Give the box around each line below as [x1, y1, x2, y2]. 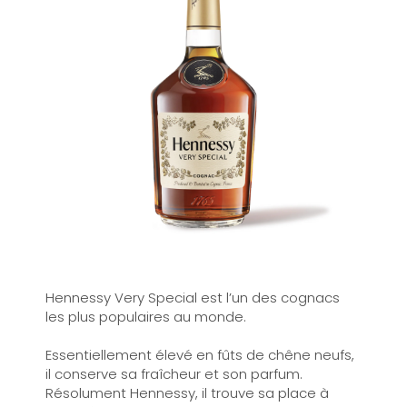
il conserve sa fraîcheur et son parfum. [45, 364, 303, 384]
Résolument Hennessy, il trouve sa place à [45, 383, 329, 403]
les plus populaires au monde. [45, 307, 246, 327]
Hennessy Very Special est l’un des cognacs [45, 288, 340, 308]
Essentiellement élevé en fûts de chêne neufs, [45, 345, 354, 365]
